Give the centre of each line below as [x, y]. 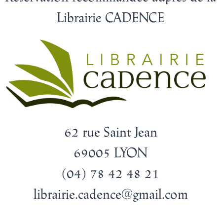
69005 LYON [110, 152]
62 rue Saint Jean [110, 131]
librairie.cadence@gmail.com [110, 194]
